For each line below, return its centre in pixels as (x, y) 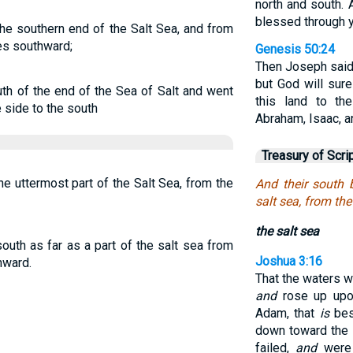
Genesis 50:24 (295, 49)
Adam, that (287, 313)
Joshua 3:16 (288, 261)
